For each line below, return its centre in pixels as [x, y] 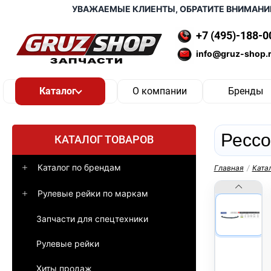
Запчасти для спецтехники [92, 219]
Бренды [245, 91]
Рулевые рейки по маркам [93, 193]
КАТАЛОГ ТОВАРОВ [104, 139]
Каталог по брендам [79, 167]
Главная [229, 168]
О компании [160, 91]
